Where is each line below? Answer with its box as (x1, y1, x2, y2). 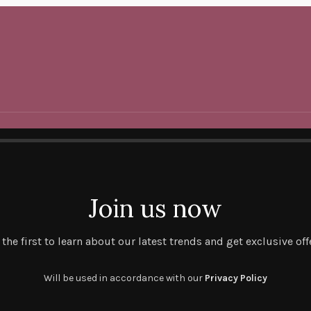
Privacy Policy (205, 272, 267, 285)
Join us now (89, 192, 222, 225)
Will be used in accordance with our (44, 272, 205, 285)
